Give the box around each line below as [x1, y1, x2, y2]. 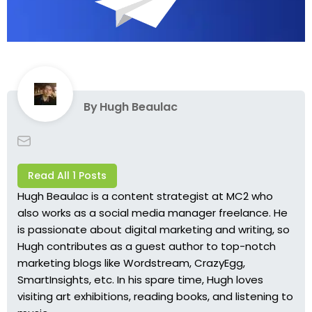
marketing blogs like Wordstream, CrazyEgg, [17, 255, 245, 270]
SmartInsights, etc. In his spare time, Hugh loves [17, 272, 263, 287]
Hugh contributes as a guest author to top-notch [17, 238, 276, 253]
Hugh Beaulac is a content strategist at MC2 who [17, 188, 273, 203]
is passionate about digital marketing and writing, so [17, 221, 290, 237]
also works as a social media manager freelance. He [17, 205, 288, 220]
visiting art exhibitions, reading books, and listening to [17, 288, 293, 304]
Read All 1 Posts [28, 169, 107, 183]
